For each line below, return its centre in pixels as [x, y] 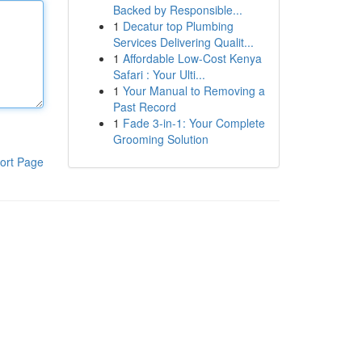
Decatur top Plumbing [178, 26]
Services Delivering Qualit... [183, 42]
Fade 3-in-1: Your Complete [194, 123]
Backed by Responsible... [177, 10]
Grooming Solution [160, 139]
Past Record [144, 107]
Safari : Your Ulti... [159, 74]
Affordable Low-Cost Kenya [192, 58]
